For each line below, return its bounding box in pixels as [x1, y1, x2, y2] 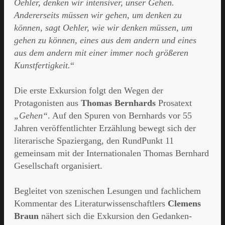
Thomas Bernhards [81, 98, 158, 108]
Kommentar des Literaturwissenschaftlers [14, 198, 168, 209]
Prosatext [158, 98, 192, 108]
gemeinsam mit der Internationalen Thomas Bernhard [14, 148, 209, 159]
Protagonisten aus [14, 98, 81, 108]
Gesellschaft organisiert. [14, 161, 102, 171]
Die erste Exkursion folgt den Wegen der [14, 85, 163, 96]
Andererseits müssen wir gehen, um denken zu [14, 10, 182, 21]
